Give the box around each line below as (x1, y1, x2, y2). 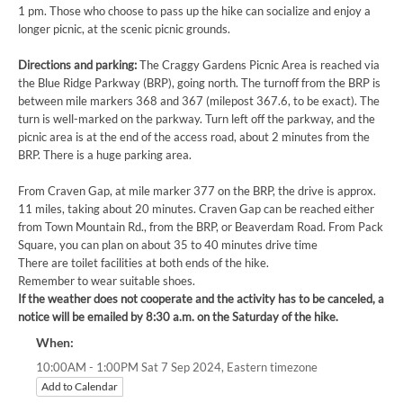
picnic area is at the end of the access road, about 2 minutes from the (18, 130, 370, 144)
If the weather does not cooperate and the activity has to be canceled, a (18, 292, 384, 306)
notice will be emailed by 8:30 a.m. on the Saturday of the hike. (18, 310, 338, 324)
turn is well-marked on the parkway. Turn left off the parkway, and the (18, 112, 375, 126)
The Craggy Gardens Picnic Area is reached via (139, 58, 380, 72)
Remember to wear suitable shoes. (18, 274, 195, 288)
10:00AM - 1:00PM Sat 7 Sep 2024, (36, 361, 227, 374)
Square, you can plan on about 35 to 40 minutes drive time (18, 238, 318, 252)
